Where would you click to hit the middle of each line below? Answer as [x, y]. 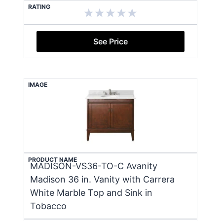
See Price [110, 41]
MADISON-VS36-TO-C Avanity [94, 166]
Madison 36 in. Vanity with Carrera [102, 179]
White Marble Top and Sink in [91, 192]
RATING [39, 6]
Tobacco [48, 206]
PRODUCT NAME [53, 159]
